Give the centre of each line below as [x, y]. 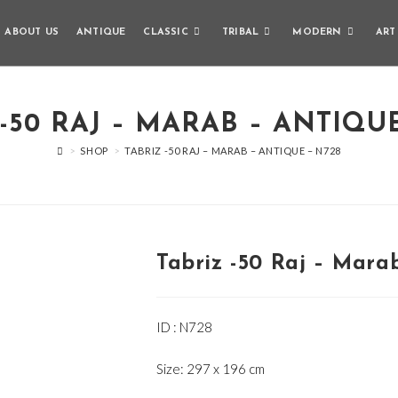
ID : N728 [184, 327]
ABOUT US [32, 32]
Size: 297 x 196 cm [211, 369]
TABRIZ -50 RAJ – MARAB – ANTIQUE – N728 [233, 151]
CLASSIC [166, 32]
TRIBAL [240, 32]
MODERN [317, 32]
